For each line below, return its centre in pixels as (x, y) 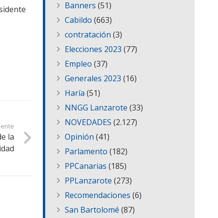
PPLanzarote (88, 181)
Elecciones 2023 (93, 49)
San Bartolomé (92, 210)
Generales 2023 (93, 79)
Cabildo (78, 20)
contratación (88, 35)
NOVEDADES (88, 122)
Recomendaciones (98, 195)
